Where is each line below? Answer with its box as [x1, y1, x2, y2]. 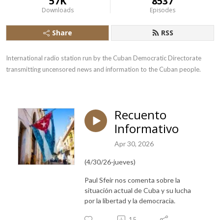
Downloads [41, 6, 74, 14]
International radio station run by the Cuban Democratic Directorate [6, 54, 201, 62]
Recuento [114, 107, 166, 123]
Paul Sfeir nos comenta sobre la [84, 175, 180, 184]
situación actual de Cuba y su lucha [84, 186, 191, 194]
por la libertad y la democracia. [84, 196, 175, 205]
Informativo [114, 120, 179, 137]
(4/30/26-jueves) [84, 157, 136, 166]
